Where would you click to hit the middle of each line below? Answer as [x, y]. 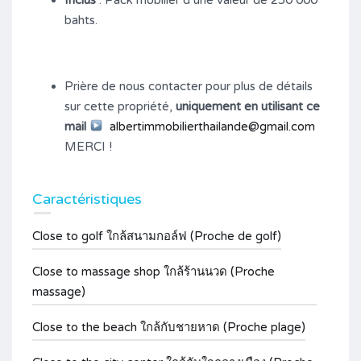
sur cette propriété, [120, 106]
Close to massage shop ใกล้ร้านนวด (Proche [154, 271]
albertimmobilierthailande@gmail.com [213, 126]
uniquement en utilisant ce [248, 106]
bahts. [81, 20]
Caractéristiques [87, 199]
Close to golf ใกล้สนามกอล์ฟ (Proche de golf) [157, 236]
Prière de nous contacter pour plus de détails [189, 86]
